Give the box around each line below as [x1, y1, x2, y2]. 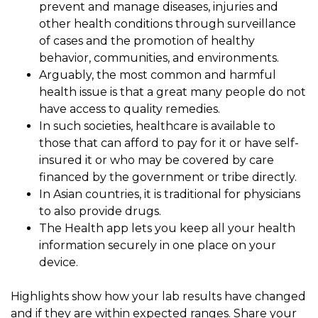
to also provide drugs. [39, 204, 161, 218]
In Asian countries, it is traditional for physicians [39, 187, 300, 201]
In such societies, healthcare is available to [39, 119, 275, 133]
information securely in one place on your [39, 238, 276, 252]
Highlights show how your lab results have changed [11, 289, 306, 303]
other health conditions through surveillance [39, 16, 296, 31]
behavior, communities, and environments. [39, 50, 279, 65]
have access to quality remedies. [39, 102, 220, 116]
